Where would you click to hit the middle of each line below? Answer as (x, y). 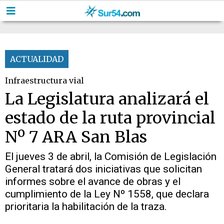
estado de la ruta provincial (110, 118)
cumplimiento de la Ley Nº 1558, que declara (107, 194)
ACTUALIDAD (37, 59)
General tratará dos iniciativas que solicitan (103, 169)
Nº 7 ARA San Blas (76, 137)
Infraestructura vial (44, 80)
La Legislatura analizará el (107, 99)
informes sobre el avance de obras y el (93, 181)
